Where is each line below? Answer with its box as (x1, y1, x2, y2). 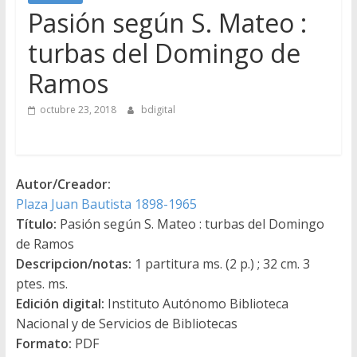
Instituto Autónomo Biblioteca (104, 294, 288, 312)
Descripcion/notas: (15, 254, 131, 273)
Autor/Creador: (15, 175, 111, 193)
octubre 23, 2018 (39, 102, 116, 116)
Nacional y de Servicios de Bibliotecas (15, 314, 237, 332)
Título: (15, 214, 57, 233)
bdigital (140, 102, 175, 116)
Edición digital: (15, 294, 104, 312)
